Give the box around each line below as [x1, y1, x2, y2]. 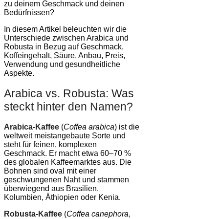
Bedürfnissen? [4, 8, 54, 17]
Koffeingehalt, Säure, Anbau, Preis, [4, 51, 125, 60]
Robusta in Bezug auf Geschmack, [4, 42, 124, 51]
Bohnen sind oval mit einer [4, 166, 96, 175]
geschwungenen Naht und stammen [4, 175, 129, 184]
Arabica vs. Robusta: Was [4, 87, 134, 100]
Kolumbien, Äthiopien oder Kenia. [4, 193, 121, 201]
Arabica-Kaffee [4, 122, 59, 131]
